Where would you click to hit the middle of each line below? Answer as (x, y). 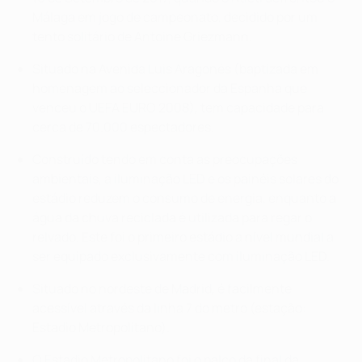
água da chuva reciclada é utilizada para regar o (172, 218)
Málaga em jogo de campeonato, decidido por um (175, 17)
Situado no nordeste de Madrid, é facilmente (162, 289)
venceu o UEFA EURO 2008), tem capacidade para (178, 108)
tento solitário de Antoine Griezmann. (142, 37)
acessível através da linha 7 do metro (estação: (169, 308)
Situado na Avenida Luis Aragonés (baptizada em (175, 69)
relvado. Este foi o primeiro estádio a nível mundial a (183, 237)
